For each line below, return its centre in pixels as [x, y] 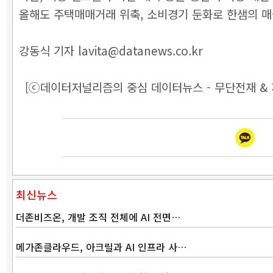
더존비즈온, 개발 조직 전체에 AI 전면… [98, 217]
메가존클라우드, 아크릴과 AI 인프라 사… [101, 247]
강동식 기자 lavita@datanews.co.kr [111, 50]
